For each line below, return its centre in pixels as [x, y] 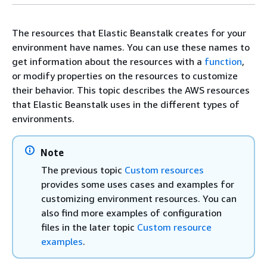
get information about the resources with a [108, 61]
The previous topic [83, 170]
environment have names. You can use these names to [131, 47]
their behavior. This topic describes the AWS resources [131, 90]
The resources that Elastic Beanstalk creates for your [129, 33]
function [223, 61]
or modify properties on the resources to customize [125, 76]
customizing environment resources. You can [139, 198]
